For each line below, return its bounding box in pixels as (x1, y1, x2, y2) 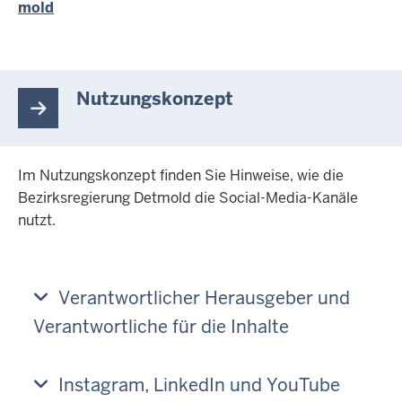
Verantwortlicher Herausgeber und (58, 285, 350, 310)
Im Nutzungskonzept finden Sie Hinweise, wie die (18, 166, 344, 186)
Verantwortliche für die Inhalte (33, 314, 289, 338)
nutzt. (18, 211, 56, 231)
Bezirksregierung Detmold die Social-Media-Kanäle (18, 188, 358, 208)
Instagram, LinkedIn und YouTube (58, 373, 340, 398)
